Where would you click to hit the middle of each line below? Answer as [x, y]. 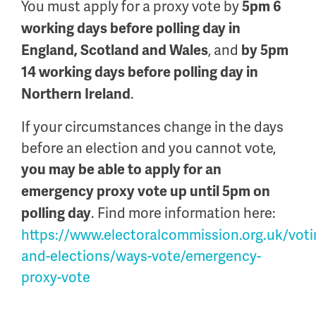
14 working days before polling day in [140, 72]
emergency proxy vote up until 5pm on [146, 192]
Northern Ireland [76, 94]
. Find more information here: [183, 213]
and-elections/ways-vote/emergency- [141, 256]
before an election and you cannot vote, [148, 148]
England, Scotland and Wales [115, 50]
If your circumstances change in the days [152, 127]
